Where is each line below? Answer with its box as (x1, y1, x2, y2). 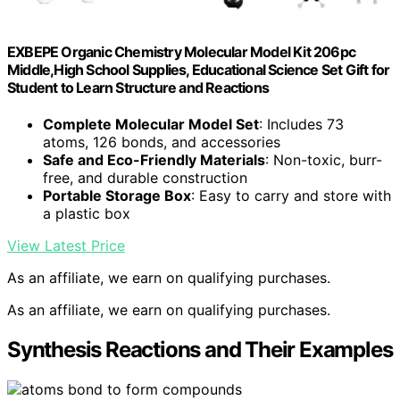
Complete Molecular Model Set (43, 115, 259, 134)
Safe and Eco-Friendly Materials (43, 151, 265, 170)
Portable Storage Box (43, 187, 191, 205)
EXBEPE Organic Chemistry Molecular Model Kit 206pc (7, 43, 356, 62)
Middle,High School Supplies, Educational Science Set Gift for (7, 61, 390, 79)
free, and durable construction (43, 169, 247, 187)
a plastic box (43, 204, 130, 223)
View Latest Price (7, 237, 125, 255)
